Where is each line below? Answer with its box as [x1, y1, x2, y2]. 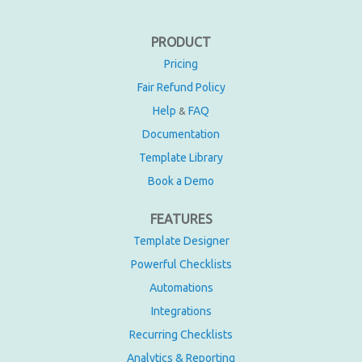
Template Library [139, 151, 223, 165]
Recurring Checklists [129, 328, 233, 342]
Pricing [164, 57, 198, 71]
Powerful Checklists [130, 258, 232, 271]
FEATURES [149, 212, 213, 227]
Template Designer [133, 234, 229, 248]
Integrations [150, 305, 212, 318]
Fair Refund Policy [137, 81, 225, 95]
